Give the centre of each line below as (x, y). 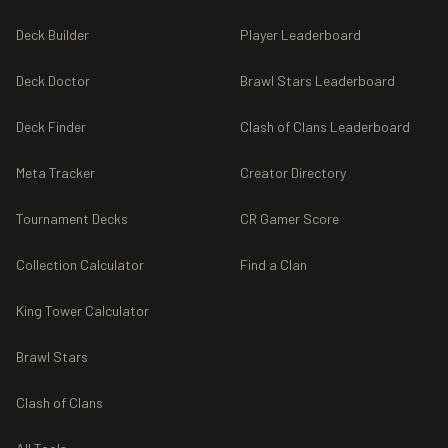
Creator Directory (293, 173)
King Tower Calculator (82, 311)
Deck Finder (51, 127)
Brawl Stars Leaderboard (317, 81)
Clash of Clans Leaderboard (325, 127)
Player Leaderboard (300, 35)
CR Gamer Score (289, 219)
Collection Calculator (80, 265)
